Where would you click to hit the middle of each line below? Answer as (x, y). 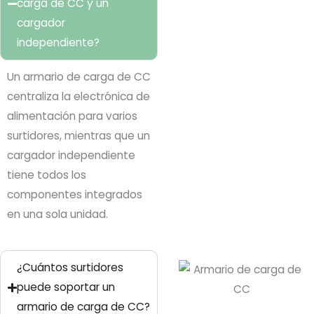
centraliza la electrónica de (78, 97)
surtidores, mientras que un (78, 136)
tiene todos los (47, 175)
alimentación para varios (72, 116)
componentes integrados (75, 195)
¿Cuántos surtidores (70, 268)
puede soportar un (66, 287)
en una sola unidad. (57, 214)
